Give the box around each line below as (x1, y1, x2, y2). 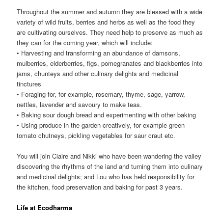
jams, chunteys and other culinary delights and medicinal (17, 68, 179, 78)
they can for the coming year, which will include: (17, 37, 153, 47)
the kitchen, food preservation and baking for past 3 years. (17, 182, 183, 192)
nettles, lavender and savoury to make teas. (17, 99, 142, 109)
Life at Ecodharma (17, 202, 73, 212)
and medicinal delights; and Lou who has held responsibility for (17, 171, 195, 181)
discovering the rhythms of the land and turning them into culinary (17, 161, 203, 171)
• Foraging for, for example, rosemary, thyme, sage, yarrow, (17, 89, 186, 99)
